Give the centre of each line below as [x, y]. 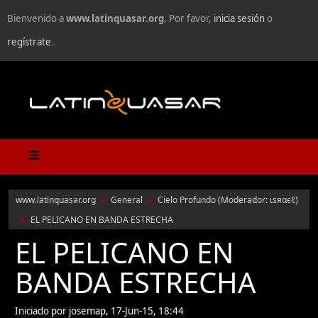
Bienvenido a [37, 18]
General [127, 200]
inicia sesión [239, 18]
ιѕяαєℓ [283, 200]
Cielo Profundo [187, 200]
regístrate [29, 42]
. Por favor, [189, 18]
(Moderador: [244, 200]
